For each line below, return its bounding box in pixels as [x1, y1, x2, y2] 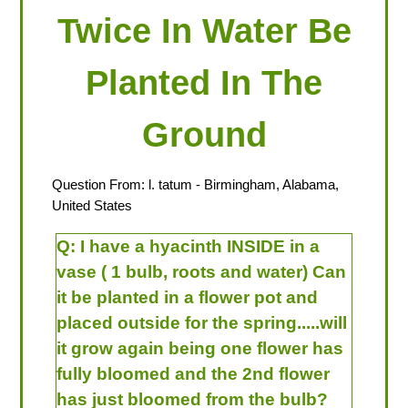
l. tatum [148, 177, 192, 193]
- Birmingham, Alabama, [191, 177, 339, 193]
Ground [141, 114, 267, 154]
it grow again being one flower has [56, 339, 343, 359]
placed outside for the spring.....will [56, 313, 347, 333]
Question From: [51, 177, 148, 193]
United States [51, 198, 132, 214]
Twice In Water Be [56, 10, 352, 50]
